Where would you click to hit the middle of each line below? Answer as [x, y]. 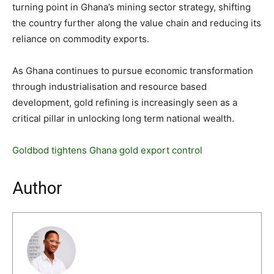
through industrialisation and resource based [109, 86]
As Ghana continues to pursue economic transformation [133, 70]
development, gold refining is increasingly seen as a [125, 102]
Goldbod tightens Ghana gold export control [107, 150]
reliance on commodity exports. [81, 39]
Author [37, 188]
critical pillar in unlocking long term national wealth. [123, 118]
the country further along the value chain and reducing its [137, 23]
